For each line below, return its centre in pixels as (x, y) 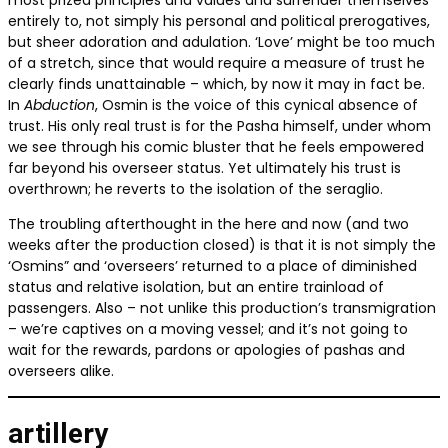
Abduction (59, 105)
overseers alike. (61, 371)
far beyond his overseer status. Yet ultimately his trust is (204, 168)
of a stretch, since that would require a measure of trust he (216, 63)
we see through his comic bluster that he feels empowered (216, 147)
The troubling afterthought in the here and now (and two (208, 224)
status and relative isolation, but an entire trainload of (196, 287)
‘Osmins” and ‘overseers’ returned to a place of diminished (212, 266)
